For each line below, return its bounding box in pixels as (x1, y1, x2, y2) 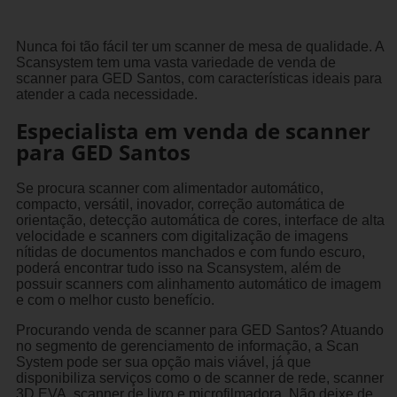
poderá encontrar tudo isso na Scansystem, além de (15, 260, 341, 276)
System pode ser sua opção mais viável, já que (15, 354, 311, 370)
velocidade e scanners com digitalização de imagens (15, 228, 348, 244)
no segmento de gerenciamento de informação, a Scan (15, 338, 359, 354)
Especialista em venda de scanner (15, 115, 370, 145)
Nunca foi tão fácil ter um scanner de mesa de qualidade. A (15, 38, 384, 54)
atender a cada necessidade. (15, 86, 198, 102)
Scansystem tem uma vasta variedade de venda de (15, 54, 336, 70)
